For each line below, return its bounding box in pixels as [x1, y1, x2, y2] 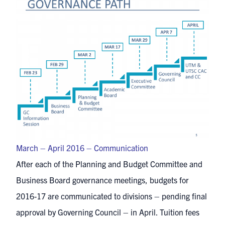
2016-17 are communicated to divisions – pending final [16, 191, 207, 201]
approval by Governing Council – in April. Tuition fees [16, 207, 199, 217]
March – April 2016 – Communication [16, 143, 148, 153]
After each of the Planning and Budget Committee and [16, 159, 202, 169]
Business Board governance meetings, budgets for [16, 175, 189, 185]
